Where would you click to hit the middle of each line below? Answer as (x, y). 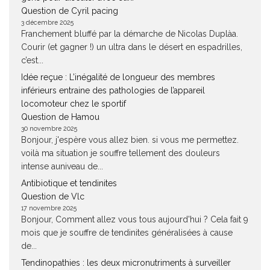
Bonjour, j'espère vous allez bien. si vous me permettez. (130, 140)
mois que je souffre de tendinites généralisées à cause (127, 233)
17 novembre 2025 (49, 208)
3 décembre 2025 (47, 22)
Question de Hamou (60, 117)
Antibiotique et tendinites (69, 183)
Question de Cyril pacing (70, 11)
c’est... (32, 60)
